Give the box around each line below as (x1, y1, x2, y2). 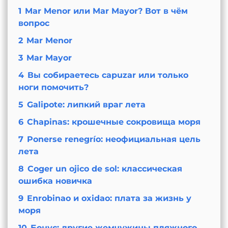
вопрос (18, 18, 49, 28)
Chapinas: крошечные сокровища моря (26, 117, 201, 127)
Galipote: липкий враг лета (26, 100, 146, 110)
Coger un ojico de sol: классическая (27, 164, 182, 174)
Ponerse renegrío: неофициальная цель (26, 134, 201, 145)
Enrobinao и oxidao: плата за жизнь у (26, 193, 191, 204)
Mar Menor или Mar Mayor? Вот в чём (24, 6, 188, 16)
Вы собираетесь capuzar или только (27, 70, 188, 80)
